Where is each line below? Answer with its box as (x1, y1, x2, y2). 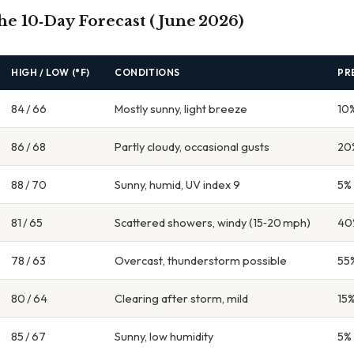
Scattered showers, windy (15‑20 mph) (115, 215, 311, 231)
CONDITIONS (115, 66, 180, 79)
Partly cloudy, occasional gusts (115, 139, 269, 155)
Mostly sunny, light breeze (115, 101, 247, 117)
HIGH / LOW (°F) (11, 66, 90, 79)
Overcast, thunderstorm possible (115, 253, 287, 269)
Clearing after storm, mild (115, 291, 248, 307)
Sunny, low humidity (115, 329, 213, 345)
